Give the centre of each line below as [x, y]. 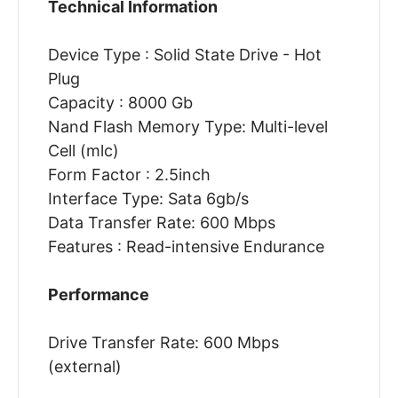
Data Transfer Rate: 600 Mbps [161, 223]
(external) [84, 367]
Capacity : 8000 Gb [120, 103]
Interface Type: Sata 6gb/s [148, 199]
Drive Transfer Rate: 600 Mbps [163, 343]
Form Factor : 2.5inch [129, 175]
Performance [98, 295]
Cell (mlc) [83, 151]
